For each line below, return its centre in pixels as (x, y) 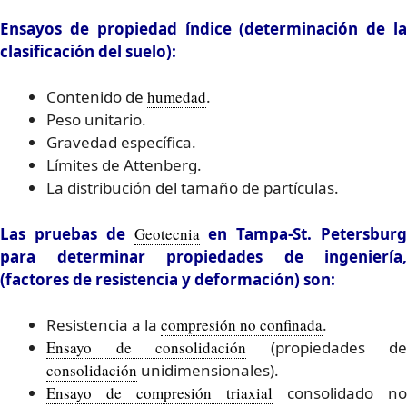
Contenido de (97, 97)
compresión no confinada (242, 325)
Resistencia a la (104, 325)
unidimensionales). (208, 371)
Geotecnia (167, 233)
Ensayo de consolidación (146, 348)
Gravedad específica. (121, 143)
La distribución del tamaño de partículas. (193, 188)
